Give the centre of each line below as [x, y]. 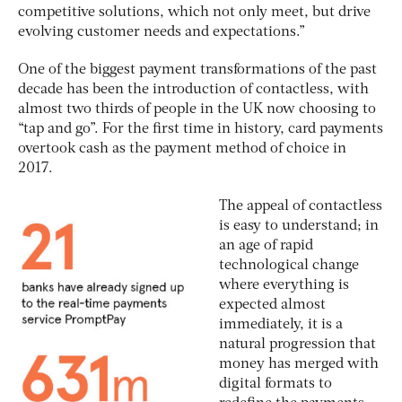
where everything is [284, 285]
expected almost [272, 305]
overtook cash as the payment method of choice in [182, 149]
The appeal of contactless [301, 206]
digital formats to [275, 384]
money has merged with [299, 364]
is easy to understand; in [299, 226]
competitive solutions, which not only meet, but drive [194, 12]
